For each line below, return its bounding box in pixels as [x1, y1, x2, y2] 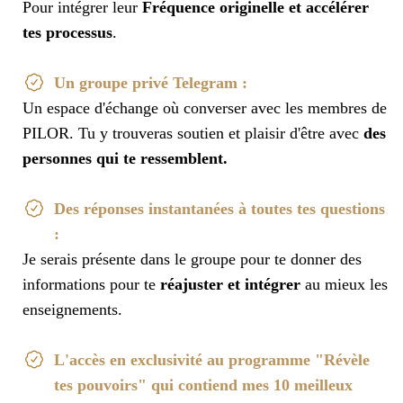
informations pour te [22, 275, 160, 294]
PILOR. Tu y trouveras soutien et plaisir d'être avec [22, 124, 363, 143]
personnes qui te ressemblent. [22, 149, 228, 168]
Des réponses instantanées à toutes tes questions [54, 200, 385, 219]
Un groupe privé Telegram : [54, 74, 247, 93]
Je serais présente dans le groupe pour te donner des [22, 250, 362, 269]
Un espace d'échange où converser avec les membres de [22, 99, 387, 118]
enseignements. [22, 300, 122, 319]
